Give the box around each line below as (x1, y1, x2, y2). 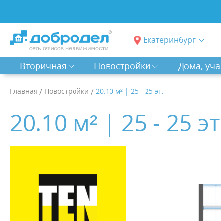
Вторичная (19, 60, 67, 72)
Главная (10, 86, 37, 96)
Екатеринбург (143, 35, 196, 45)
